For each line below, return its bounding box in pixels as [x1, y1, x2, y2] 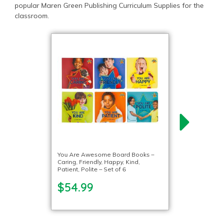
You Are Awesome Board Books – [57, 151, 154, 158]
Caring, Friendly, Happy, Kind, [57, 158, 140, 165]
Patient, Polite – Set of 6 [57, 165, 126, 173]
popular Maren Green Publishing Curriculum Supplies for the [15, 1, 204, 10]
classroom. [15, 11, 49, 20]
